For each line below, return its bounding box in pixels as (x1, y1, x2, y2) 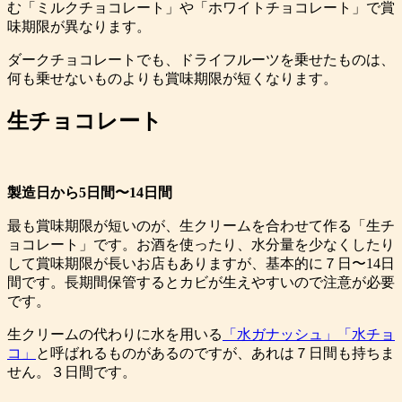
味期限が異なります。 (7, 18, 151, 34)
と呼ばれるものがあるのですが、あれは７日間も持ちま (36, 345, 395, 361)
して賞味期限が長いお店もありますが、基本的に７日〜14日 (7, 255, 395, 271)
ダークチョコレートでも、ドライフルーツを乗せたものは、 (7, 51, 395, 67)
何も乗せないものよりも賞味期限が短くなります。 (7, 70, 337, 86)
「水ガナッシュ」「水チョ (223, 326, 395, 342)
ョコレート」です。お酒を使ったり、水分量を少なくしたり (7, 236, 395, 252)
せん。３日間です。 (7, 363, 136, 380)
